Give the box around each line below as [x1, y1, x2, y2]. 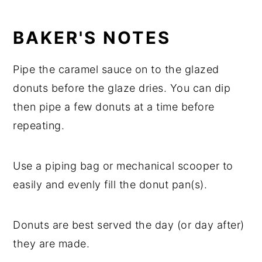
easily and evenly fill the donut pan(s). [13, 178, 208, 191]
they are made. [13, 237, 90, 250]
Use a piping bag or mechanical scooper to [13, 160, 233, 173]
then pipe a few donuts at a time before [13, 101, 215, 113]
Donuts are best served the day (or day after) [13, 219, 244, 232]
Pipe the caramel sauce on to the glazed [13, 63, 219, 76]
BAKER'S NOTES [13, 27, 171, 49]
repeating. [13, 119, 65, 132]
